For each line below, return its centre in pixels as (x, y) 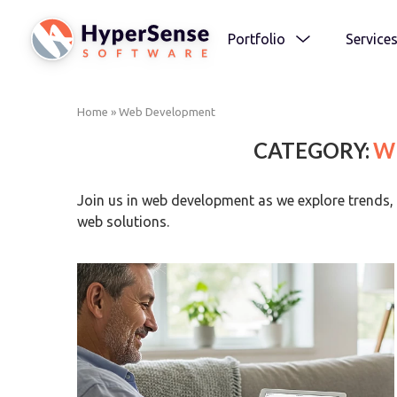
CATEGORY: (312, 150)
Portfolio (257, 39)
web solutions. (123, 222)
